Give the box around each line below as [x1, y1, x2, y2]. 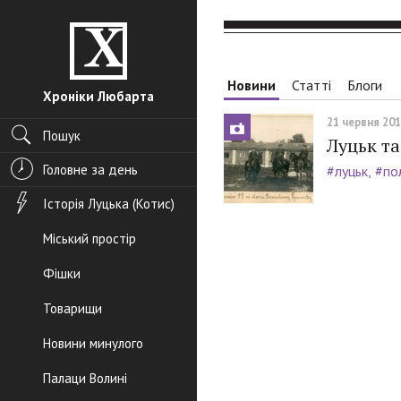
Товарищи [43, 300, 102, 317]
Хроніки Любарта [43, 88, 154, 105]
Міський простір [43, 230, 136, 247]
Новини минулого [43, 335, 143, 352]
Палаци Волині [43, 370, 127, 387]
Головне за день [43, 161, 138, 178]
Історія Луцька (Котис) [43, 195, 175, 212]
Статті [292, 76, 331, 94]
